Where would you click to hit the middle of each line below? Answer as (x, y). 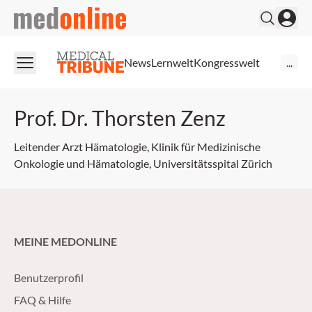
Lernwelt (172, 62)
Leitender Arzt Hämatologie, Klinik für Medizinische (137, 147)
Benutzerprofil (49, 278)
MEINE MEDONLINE (65, 241)
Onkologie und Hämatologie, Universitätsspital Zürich (143, 163)
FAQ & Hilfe (42, 300)
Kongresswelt (227, 62)
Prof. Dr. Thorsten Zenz (120, 118)
